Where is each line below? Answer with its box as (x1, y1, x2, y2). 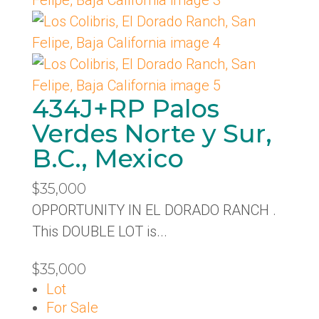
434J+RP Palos (31, 93, 219, 124)
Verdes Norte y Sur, (31, 118, 272, 149)
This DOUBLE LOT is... (31, 223, 167, 240)
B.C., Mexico (31, 143, 184, 174)
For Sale (46, 299, 98, 316)
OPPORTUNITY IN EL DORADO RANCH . (31, 202, 276, 219)
